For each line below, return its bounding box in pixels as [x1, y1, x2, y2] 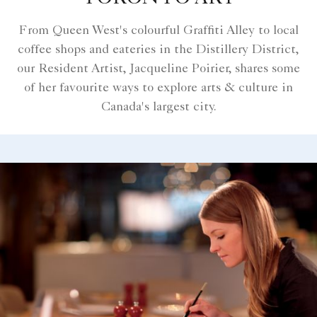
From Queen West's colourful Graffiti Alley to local [18, 24, 299, 38]
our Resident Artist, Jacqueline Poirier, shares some [17, 62, 300, 76]
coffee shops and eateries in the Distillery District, [18, 43, 299, 57]
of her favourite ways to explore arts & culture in [24, 81, 293, 95]
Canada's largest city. [100, 100, 217, 114]
